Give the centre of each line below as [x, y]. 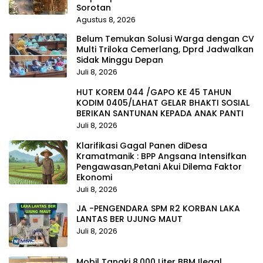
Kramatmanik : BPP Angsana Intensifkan [161, 156]
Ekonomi [94, 178]
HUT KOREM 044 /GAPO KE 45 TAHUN [154, 92]
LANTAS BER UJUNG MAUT [129, 219]
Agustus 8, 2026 [106, 20]
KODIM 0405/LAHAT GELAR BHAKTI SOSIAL [163, 103]
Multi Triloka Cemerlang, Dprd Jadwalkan [165, 50]
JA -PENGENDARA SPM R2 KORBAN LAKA [158, 209]
